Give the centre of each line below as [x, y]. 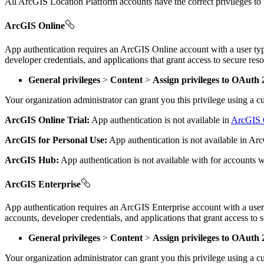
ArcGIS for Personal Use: [56, 140]
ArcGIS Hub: [32, 160]
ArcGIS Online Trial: [47, 120]
